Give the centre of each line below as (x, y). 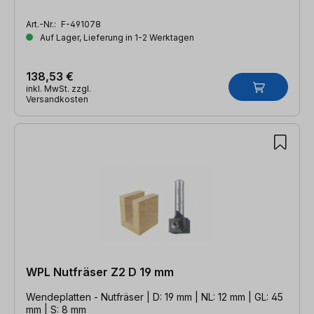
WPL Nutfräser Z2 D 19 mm (100, 272)
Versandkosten (57, 99)
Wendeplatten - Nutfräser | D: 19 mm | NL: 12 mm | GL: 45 (155, 296)
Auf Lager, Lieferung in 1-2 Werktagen (116, 37)
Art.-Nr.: (42, 24)
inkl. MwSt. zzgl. (59, 88)
